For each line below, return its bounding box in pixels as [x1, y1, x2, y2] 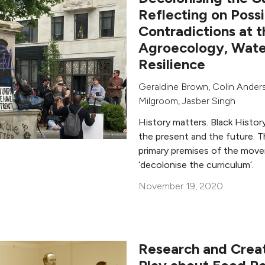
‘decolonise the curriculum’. [138, 159, 256, 170]
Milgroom [138, 95, 178, 106]
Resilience [138, 55, 205, 73]
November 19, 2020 [138, 180, 223, 192]
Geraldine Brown [138, 80, 208, 92]
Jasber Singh [182, 95, 235, 106]
